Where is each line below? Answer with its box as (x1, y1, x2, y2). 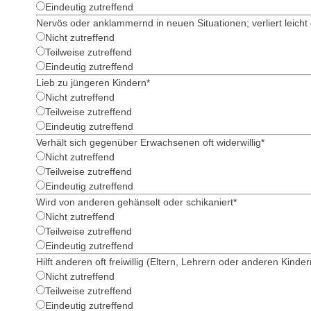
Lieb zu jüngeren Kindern (36, 77, 146, 88)
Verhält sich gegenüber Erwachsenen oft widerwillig (36, 137, 261, 148)
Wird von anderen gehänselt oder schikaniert (36, 196, 233, 208)
